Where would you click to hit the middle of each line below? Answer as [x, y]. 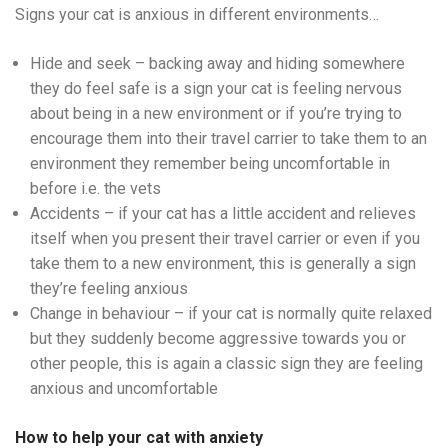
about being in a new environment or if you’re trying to [216, 113]
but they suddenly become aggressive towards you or [218, 338]
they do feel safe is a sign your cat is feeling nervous [216, 88]
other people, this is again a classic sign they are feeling [226, 363]
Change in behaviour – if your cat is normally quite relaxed [231, 313]
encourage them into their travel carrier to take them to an [228, 138]
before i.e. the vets [97, 188]
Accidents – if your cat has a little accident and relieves [223, 213]
